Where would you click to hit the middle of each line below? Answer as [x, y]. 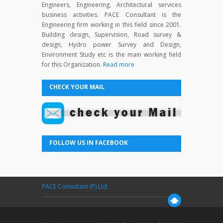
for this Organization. [72, 64]
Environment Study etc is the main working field [111, 54]
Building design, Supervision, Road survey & [111, 34]
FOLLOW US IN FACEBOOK [89, 143]
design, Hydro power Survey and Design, [111, 44]
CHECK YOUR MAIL [77, 87]
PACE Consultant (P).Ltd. [75, 187]
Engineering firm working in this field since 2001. [111, 24]
